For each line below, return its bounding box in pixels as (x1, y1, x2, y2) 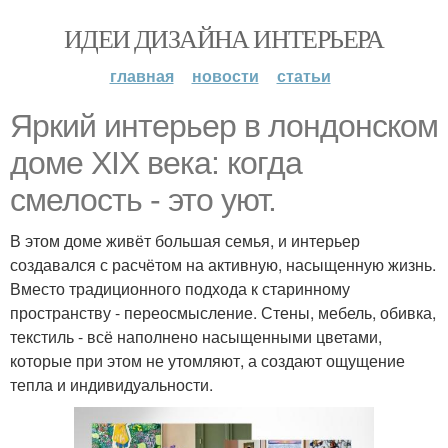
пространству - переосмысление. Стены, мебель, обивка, (10, 301, 436, 324)
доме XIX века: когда (10, 145, 302, 181)
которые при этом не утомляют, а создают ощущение (10, 349, 405, 372)
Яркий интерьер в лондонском (10, 108, 438, 144)
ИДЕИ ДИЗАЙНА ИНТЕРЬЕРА (64, 21, 384, 55)
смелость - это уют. (10, 182, 276, 218)
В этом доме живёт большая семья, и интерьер (10, 229, 360, 252)
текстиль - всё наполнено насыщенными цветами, (10, 325, 382, 348)
